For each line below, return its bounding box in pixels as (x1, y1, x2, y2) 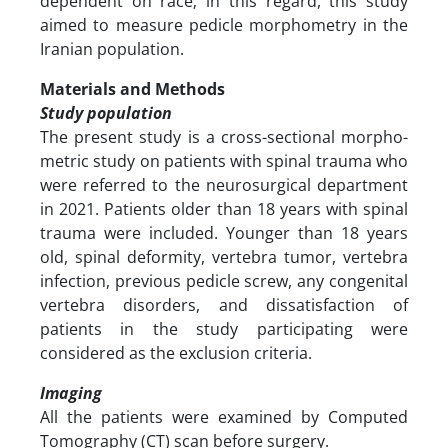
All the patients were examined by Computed (40, 405, 408, 428)
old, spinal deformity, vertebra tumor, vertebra (40, 245, 408, 268)
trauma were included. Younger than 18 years (40, 221, 408, 244)
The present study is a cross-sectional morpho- (40, 125, 408, 148)
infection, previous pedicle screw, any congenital (40, 269, 408, 292)
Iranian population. (40, 37, 188, 60)
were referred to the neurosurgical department (40, 173, 408, 196)
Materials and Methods (40, 77, 225, 100)
